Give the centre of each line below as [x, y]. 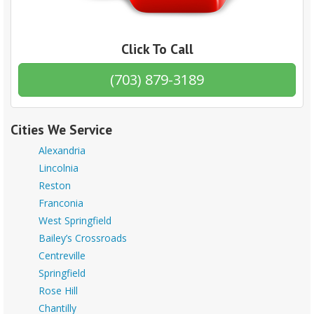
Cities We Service [61, 130]
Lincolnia [59, 168]
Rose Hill [58, 291]
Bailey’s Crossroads [83, 238]
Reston [55, 186]
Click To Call [157, 49]
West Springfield [75, 221]
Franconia [61, 203]
